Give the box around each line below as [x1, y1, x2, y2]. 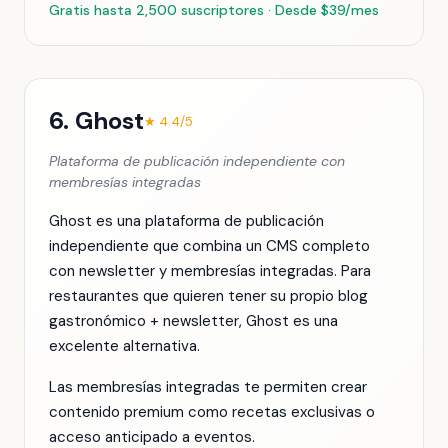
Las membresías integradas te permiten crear [49, 377, 367, 397]
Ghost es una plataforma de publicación [49, 211, 324, 231]
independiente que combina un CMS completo [49, 236, 370, 256]
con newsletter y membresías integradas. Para [49, 261, 371, 281]
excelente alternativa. [49, 336, 200, 356]
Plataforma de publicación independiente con [49, 152, 345, 170]
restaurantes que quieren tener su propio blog [49, 286, 368, 306]
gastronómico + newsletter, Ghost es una [49, 311, 338, 331]
